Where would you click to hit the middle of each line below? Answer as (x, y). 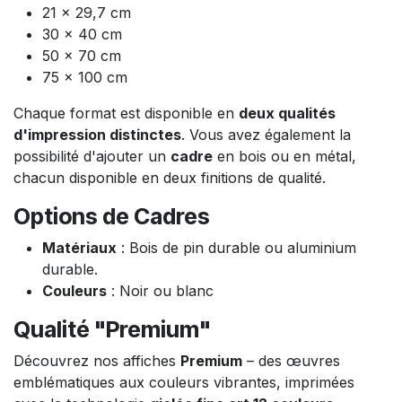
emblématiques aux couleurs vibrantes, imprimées (184, 382)
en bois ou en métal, (284, 156)
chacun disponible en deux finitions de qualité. (170, 177)
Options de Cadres (112, 216)
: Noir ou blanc (160, 290)
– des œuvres (291, 360)
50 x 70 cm (82, 55)
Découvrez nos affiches (97, 360)
